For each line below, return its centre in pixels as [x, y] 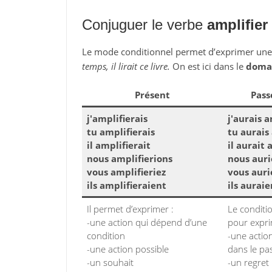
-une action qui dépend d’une [147, 222]
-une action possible [128, 249]
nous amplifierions [130, 158]
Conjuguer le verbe [144, 25]
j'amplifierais [117, 118]
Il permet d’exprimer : [130, 209]
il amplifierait [119, 145]
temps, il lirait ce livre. [126, 66]
